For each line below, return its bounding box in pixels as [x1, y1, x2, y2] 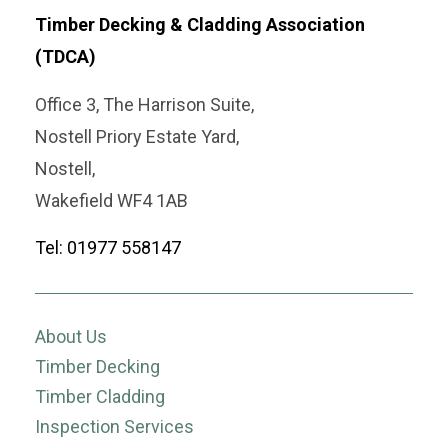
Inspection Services [35, 415, 194, 437]
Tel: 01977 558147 [35, 236, 181, 258]
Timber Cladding [35, 385, 165, 407]
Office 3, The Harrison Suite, [35, 93, 254, 115]
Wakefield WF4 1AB [35, 189, 188, 211]
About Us [35, 325, 107, 347]
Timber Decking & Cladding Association [35, 13, 365, 35]
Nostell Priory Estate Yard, [35, 125, 239, 147]
